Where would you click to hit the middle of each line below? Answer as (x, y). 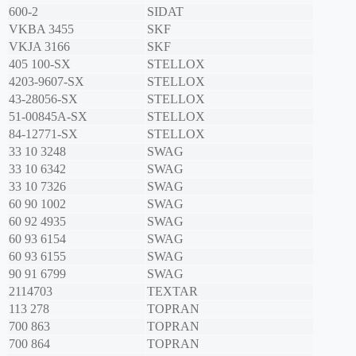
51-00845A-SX (48, 117)
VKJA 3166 (39, 47)
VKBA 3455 (41, 29)
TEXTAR (172, 292)
